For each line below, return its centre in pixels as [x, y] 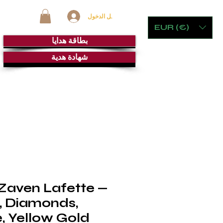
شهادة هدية [69, 57]
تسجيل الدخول [106, 16]
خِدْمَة [144, 100]
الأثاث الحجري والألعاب [46, 100]
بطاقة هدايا [69, 41]
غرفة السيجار [106, 100]
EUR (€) [172, 27]
